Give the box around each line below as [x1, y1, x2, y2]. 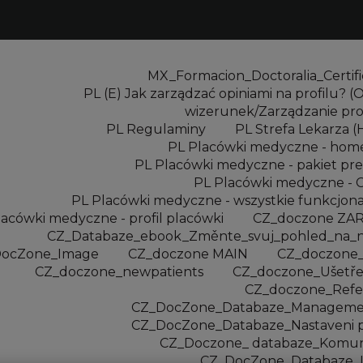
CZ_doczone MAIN [128, 246, 248, 262]
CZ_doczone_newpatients [35, 263, 203, 280]
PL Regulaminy [106, 121, 206, 137]
